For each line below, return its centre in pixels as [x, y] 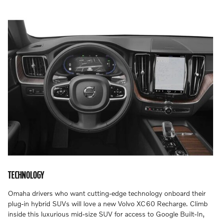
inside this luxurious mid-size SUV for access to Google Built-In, [106, 214]
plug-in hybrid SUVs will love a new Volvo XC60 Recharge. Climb [108, 204]
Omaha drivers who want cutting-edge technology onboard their [107, 193]
